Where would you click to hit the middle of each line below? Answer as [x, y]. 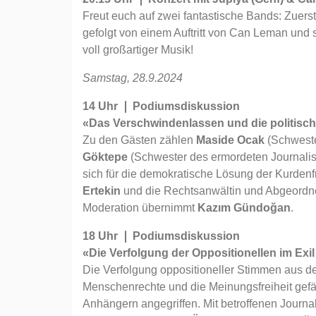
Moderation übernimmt [140, 208]
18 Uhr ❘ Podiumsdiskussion [161, 236]
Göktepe [105, 157]
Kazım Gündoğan [244, 208]
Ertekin [102, 191]
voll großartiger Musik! [138, 50]
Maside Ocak [230, 140]
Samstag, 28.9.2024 [133, 78]
